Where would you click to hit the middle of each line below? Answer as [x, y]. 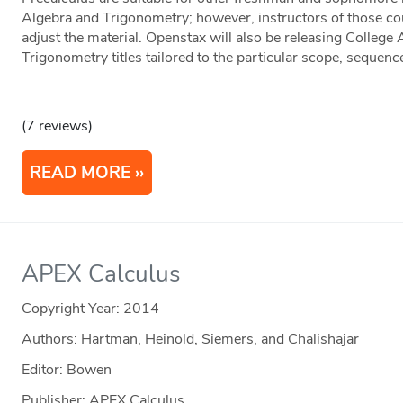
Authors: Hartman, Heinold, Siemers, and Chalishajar [191, 340]
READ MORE [81, 173]
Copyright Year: [73, 309]
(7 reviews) [58, 126]
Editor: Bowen [67, 370]
